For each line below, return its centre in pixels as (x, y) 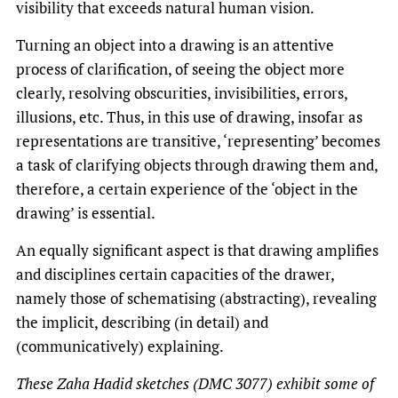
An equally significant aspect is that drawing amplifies (197, 250)
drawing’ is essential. (86, 212)
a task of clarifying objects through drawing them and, (197, 164)
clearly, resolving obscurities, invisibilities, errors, (182, 92)
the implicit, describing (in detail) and (142, 322)
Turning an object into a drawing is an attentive (175, 44)
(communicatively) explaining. (120, 346)
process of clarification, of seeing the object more (180, 68)
